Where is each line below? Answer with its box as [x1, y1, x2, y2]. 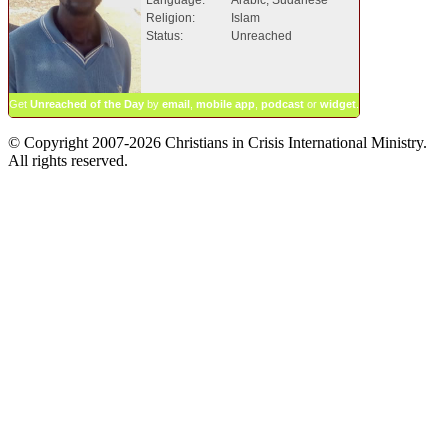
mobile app [196, 97, 255, 110]
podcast [261, 97, 304, 110]
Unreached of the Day [30, 97, 144, 110]
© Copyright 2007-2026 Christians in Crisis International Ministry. [8, 133, 427, 151]
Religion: [146, 10, 195, 25]
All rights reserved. [8, 151, 128, 169]
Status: [146, 28, 183, 43]
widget [320, 97, 356, 110]
